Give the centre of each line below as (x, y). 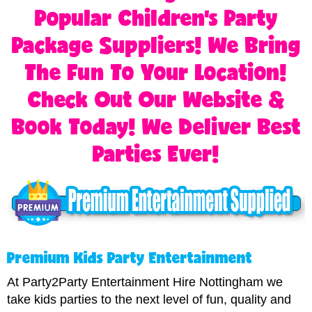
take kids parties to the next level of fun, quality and (149, 299)
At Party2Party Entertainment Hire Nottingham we (145, 282)
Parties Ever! (156, 153)
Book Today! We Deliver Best (156, 126)
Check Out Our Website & (156, 99)
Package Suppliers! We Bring (156, 45)
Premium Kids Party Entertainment (130, 257)
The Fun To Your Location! (156, 72)
